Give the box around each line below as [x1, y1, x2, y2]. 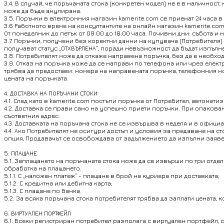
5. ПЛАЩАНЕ [4, 149, 37, 157]
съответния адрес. [4, 112, 60, 120]
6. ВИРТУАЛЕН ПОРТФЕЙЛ [4, 209, 71, 217]
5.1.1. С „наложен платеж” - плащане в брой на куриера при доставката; [4, 172, 219, 180]
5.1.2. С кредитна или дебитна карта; [4, 179, 112, 187]
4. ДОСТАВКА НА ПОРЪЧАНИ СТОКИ [4, 89, 97, 97]
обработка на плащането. [4, 164, 81, 172]
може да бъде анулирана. [4, 7, 81, 15]
